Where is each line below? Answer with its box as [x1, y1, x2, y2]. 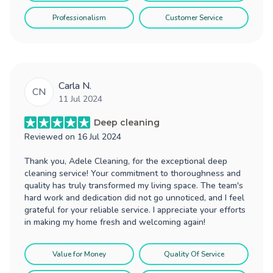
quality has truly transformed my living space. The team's [24, 179, 243, 191]
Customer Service [165, 12, 222, 23]
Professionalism [52, 12, 106, 23]
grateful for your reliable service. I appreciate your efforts [24, 204, 246, 216]
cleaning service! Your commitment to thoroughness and [24, 167, 241, 179]
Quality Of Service [163, 249, 224, 259]
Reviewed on [24, 130, 77, 143]
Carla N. [58, 79, 91, 93]
